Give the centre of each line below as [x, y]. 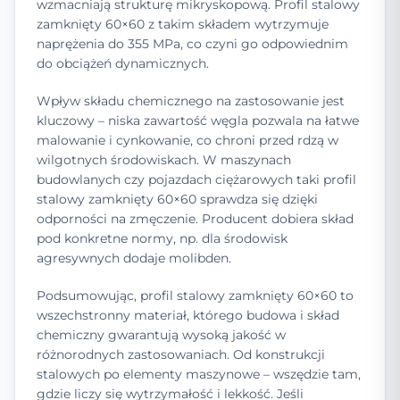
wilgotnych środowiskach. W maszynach [164, 160]
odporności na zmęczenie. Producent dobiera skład [195, 219]
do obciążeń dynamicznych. [123, 64]
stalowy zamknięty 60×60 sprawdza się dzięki [177, 200]
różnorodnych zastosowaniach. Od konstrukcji [181, 355]
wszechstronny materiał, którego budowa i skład [188, 316]
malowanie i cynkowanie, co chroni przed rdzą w [187, 141]
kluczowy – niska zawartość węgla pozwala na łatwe [198, 121]
